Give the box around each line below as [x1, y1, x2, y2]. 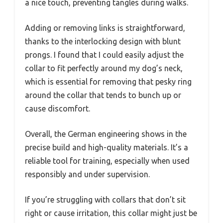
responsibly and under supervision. [25, 170, 150, 179]
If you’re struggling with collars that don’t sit [25, 195, 186, 205]
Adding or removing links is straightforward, [25, 23, 185, 33]
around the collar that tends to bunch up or [25, 91, 181, 100]
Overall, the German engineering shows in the [25, 129, 187, 139]
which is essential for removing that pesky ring [25, 77, 192, 87]
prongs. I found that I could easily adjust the [25, 50, 184, 60]
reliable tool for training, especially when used [25, 156, 190, 166]
